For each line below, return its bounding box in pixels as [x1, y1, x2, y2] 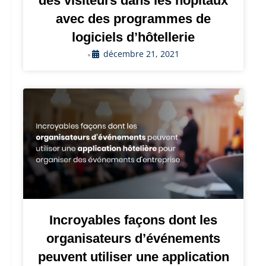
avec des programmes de [56, 11, 211, 27]
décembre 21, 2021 [103, 48, 179, 60]
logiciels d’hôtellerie [72, 30, 195, 45]
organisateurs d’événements [46, 231, 220, 246]
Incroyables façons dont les [49, 213, 217, 228]
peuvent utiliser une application [37, 249, 229, 265]
